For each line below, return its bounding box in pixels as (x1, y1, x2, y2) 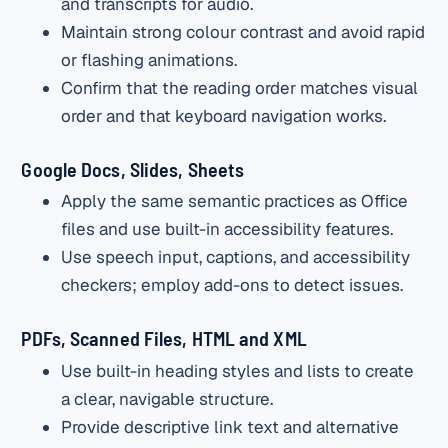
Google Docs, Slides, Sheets (21, 156, 245, 181)
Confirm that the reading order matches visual (61, 76, 419, 99)
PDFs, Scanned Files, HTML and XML (21, 326, 307, 351)
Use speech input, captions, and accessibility (61, 246, 411, 269)
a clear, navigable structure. (61, 387, 274, 410)
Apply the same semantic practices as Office (61, 190, 409, 213)
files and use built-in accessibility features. (61, 218, 394, 241)
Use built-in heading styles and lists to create (61, 359, 415, 382)
